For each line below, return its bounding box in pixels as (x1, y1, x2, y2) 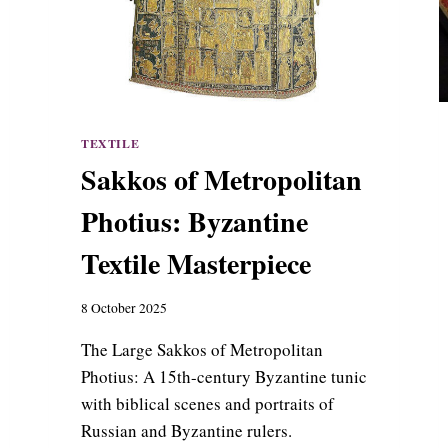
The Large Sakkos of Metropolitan (81, 338, 323, 362)
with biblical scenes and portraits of (81, 392, 334, 416)
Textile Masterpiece (81, 242, 311, 284)
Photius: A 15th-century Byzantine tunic (81, 365, 367, 389)
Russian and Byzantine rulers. (81, 419, 292, 443)
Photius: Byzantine (81, 200, 308, 242)
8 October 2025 (81, 299, 167, 318)
